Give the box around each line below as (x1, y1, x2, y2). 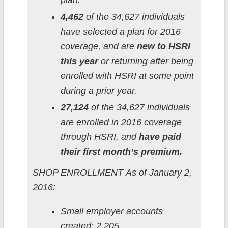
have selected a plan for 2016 (60, 26, 181, 37)
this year (60, 56, 101, 67)
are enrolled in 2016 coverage (60, 117, 182, 128)
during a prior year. (60, 85, 137, 96)
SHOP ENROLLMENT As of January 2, (32, 167, 192, 178)
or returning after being (100, 56, 193, 67)
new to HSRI (136, 41, 190, 52)
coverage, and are (60, 41, 137, 52)
